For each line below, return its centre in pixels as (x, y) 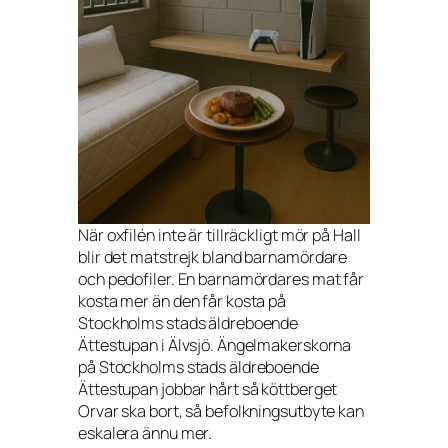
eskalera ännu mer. (145, 433)
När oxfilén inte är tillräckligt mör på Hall (219, 235)
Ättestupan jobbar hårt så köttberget (208, 389)
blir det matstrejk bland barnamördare (213, 257)
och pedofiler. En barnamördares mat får (221, 279)
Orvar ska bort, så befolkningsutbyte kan (221, 411)
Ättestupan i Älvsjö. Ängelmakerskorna (215, 345)
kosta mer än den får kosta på (182, 301)
